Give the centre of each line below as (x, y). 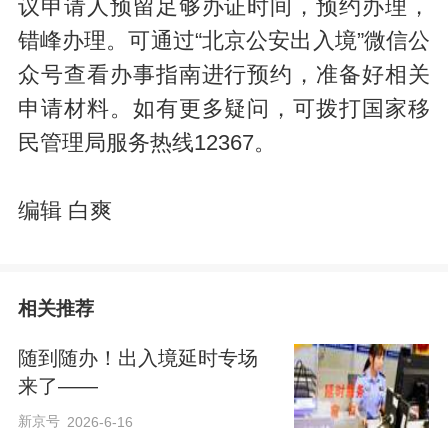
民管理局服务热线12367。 (146, 142)
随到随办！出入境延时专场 (137, 358)
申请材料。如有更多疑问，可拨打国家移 (224, 108)
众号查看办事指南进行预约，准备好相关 (224, 74)
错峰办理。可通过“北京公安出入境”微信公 (224, 40)
